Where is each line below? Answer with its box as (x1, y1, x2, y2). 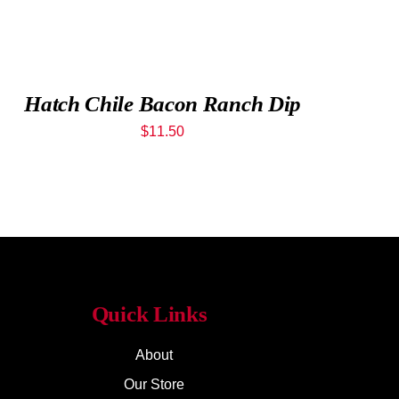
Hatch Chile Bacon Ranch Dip (24, 92, 302, 116)
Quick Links (91, 302, 208, 326)
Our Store (123, 377, 184, 392)
